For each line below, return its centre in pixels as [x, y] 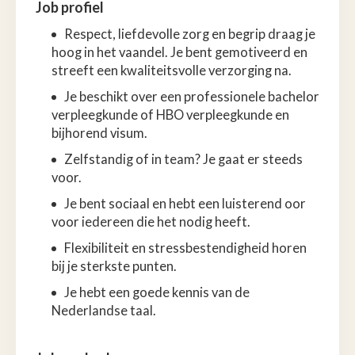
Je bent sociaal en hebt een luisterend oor [185, 203]
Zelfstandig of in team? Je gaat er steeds [183, 159]
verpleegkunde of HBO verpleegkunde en [170, 115]
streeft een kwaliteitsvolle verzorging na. [172, 70]
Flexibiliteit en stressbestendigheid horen [185, 248]
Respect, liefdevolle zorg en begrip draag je [190, 34]
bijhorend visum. [99, 133]
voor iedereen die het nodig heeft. [151, 221]
